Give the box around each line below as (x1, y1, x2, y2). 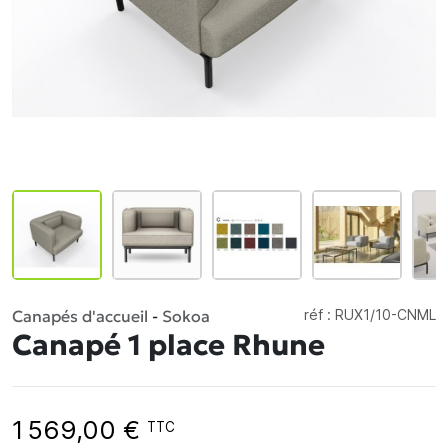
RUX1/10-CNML (335, 306, 436, 323)
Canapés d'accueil (12, 306, 148, 326)
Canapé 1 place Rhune (12, 327, 325, 363)
